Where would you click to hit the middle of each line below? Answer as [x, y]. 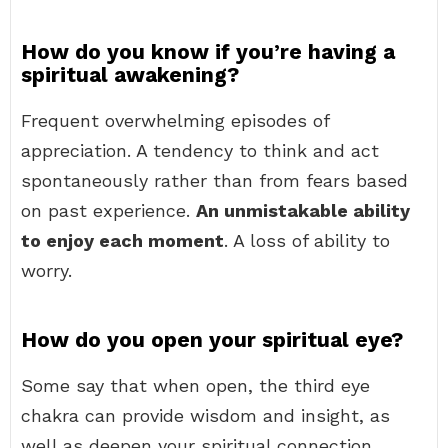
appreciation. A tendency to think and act [200, 150]
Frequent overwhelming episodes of [175, 120]
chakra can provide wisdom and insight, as [205, 415]
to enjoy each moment [122, 240]
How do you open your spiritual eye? [212, 339]
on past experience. [108, 210]
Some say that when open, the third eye [195, 385]
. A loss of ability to [307, 240]
